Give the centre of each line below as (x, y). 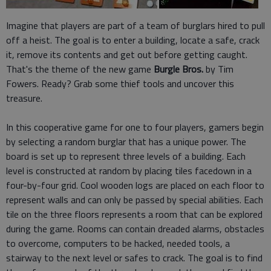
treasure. (24, 98)
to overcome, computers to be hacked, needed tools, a (118, 243)
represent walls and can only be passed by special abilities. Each (135, 199)
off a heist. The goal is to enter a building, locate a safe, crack (133, 40)
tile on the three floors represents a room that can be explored (134, 214)
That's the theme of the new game (80, 69)
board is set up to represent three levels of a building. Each (126, 156)
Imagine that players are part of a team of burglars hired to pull (135, 25)
